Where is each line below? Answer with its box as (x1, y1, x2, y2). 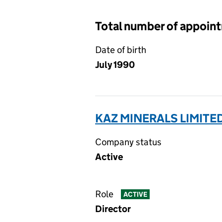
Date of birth (95, 44, 146, 55)
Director (95, 203, 131, 215)
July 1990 (95, 59, 135, 70)
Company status (95, 136, 162, 148)
